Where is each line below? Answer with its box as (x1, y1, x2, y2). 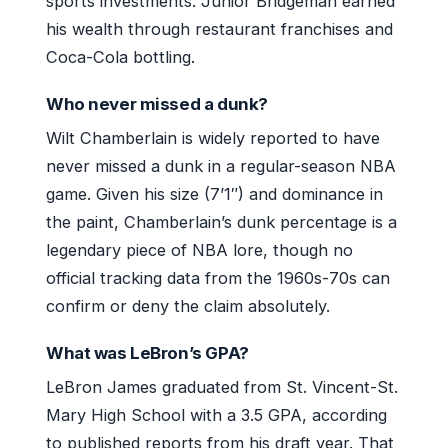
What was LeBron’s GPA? (46, 342, 249, 363)
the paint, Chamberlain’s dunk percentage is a (46, 211, 397, 232)
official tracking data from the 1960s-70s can (46, 267, 390, 288)
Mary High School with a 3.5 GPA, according (46, 404, 387, 425)
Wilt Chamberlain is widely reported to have (46, 127, 380, 148)
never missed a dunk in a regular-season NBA (46, 155, 396, 176)
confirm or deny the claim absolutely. (46, 295, 330, 316)
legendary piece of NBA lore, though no (46, 239, 353, 260)
